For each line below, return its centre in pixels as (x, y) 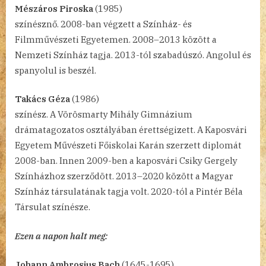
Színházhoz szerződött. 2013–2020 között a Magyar (124, 176)
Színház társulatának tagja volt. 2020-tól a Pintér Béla (129, 192)
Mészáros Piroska (54, 8)
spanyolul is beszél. (56, 70)
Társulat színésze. (53, 207)
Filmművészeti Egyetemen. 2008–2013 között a (116, 39)
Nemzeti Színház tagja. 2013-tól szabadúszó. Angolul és (133, 55)
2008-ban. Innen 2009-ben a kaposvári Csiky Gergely (126, 161)
